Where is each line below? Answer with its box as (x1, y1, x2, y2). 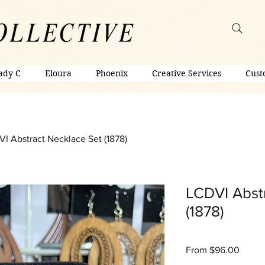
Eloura (44, 68, 72, 79)
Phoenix (95, 68, 128, 79)
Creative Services (151, 68, 221, 79)
